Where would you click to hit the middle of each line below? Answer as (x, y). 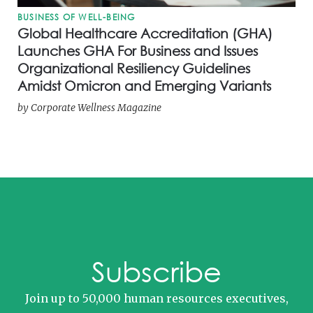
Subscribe (156, 271)
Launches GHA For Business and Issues (138, 51)
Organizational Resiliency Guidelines (134, 68)
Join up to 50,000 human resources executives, (156, 299)
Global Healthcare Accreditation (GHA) (145, 34)
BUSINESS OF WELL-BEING (77, 17)
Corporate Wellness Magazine (96, 108)
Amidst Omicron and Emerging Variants (144, 86)
